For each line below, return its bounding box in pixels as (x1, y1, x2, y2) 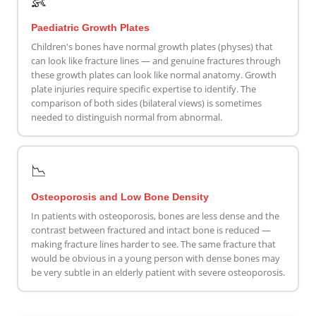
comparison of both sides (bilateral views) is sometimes (30, 97, 262, 110)
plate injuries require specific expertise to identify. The (30, 83, 256, 96)
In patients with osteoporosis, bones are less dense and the (30, 209, 279, 223)
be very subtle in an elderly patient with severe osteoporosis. (30, 266, 285, 279)
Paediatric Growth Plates (30, 22, 150, 34)
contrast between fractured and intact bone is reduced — (30, 224, 271, 237)
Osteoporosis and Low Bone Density (30, 191, 209, 203)
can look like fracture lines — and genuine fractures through (30, 54, 281, 68)
